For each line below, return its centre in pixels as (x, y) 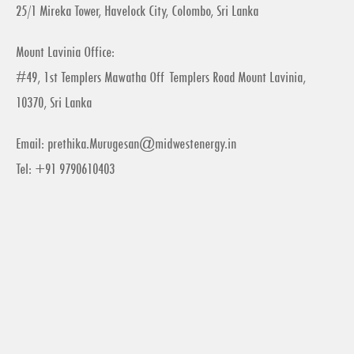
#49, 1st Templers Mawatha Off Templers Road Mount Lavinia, (161, 78)
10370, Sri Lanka (54, 103)
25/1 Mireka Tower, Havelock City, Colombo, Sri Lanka (137, 11)
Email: (32, 144)
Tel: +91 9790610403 (65, 169)
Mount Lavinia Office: (65, 53)
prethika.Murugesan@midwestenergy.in (142, 144)
